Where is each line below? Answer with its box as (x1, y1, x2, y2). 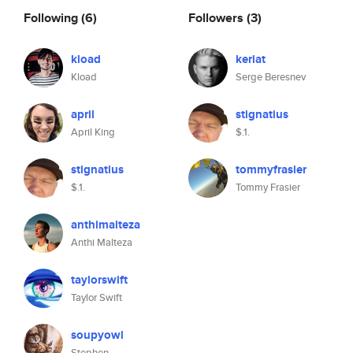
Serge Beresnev (236, 69, 306, 84)
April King (71, 124, 115, 139)
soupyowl (71, 326, 124, 344)
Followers (188, 8, 247, 27)
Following (24, 8, 81, 27)
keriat (236, 50, 266, 68)
